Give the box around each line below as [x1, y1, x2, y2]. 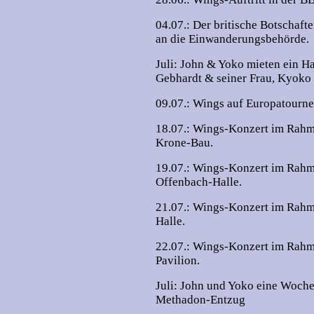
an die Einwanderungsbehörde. [156, 32, 309, 46]
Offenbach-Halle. [156, 175, 242, 189]
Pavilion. [156, 254, 200, 267]
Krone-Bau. [156, 136, 213, 149]
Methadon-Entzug [156, 293, 245, 306]
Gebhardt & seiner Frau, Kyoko [156, 71, 311, 85]
